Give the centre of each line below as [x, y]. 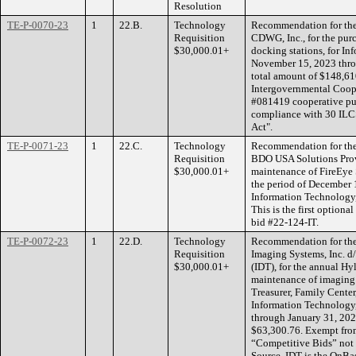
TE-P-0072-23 [38, 241]
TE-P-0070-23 [38, 25]
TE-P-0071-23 [38, 146]
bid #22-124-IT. [285, 222]
